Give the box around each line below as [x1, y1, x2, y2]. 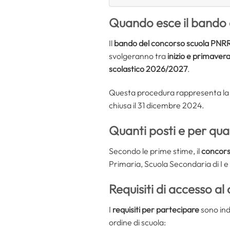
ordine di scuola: [109, 217, 166, 227]
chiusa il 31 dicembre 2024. [109, 100, 204, 111]
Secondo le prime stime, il [109, 146, 201, 157]
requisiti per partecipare [112, 204, 199, 215]
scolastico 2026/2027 [109, 64, 187, 74]
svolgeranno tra [109, 51, 167, 62]
